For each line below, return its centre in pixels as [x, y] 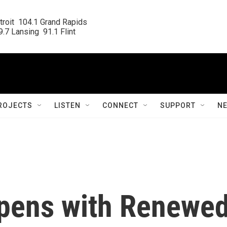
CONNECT [120, 105]
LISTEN [67, 105]
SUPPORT [178, 105]
